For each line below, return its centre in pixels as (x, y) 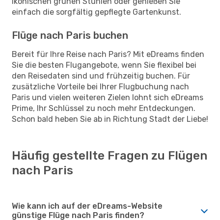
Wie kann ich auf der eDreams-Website (87, 206)
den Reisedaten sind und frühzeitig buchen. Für (101, 76)
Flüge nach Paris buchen (70, 35)
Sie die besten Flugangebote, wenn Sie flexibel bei (104, 65)
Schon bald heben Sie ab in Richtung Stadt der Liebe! (110, 119)
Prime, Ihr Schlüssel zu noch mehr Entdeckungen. (104, 108)
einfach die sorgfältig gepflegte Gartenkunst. (96, 12)
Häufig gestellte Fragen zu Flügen (110, 155)
